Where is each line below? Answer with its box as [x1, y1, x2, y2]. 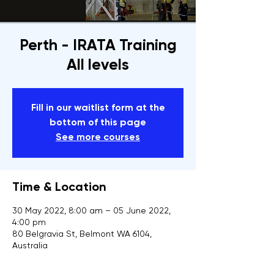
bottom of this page [50, 118, 146, 128]
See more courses [56, 133, 140, 143]
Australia [12, 242, 48, 251]
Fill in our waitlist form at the [31, 103, 165, 114]
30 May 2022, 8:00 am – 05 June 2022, [12, 207, 171, 216]
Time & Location [12, 182, 106, 194]
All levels [67, 58, 129, 74]
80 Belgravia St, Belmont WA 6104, [12, 230, 152, 239]
